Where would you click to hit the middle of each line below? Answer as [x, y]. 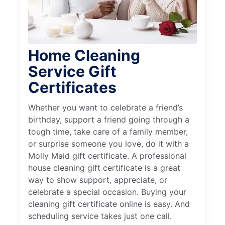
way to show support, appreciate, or [98, 180]
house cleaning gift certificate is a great [104, 167]
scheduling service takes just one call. [100, 216]
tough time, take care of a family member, [108, 131]
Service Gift [72, 71]
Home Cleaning [84, 55]
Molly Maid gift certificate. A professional [107, 155]
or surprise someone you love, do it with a [108, 143]
